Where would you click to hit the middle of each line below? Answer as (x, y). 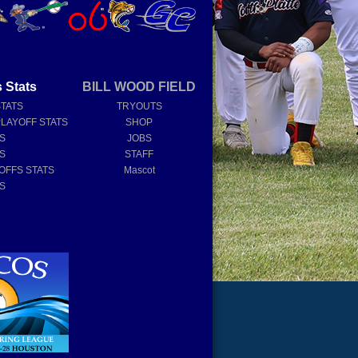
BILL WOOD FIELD (139, 87)
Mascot (139, 171)
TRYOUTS (139, 107)
